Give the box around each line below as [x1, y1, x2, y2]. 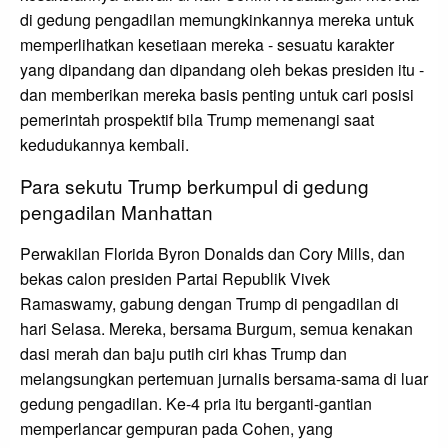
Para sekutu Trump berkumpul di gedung [20, 172, 369, 200]
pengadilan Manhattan [20, 198, 213, 226]
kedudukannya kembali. [20, 133, 189, 157]
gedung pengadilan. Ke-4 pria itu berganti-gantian [20, 392, 372, 416]
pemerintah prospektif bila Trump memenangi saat [20, 108, 374, 132]
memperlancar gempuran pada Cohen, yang [20, 417, 333, 441]
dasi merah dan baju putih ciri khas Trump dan [20, 342, 347, 366]
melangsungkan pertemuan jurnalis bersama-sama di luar [20, 367, 428, 391]
